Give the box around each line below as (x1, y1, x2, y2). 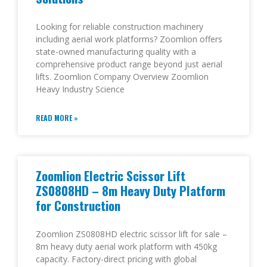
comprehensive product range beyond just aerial (36, 58, 222, 70)
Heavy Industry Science (36, 83, 125, 95)
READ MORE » (36, 113, 78, 123)
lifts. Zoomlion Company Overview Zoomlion (36, 71, 209, 83)
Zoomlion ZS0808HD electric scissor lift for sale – (36, 228, 227, 240)
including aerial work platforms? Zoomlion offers (36, 33, 222, 45)
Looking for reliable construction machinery (36, 21, 203, 33)
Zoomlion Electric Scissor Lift (36, 166, 185, 185)
